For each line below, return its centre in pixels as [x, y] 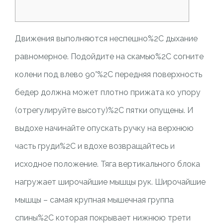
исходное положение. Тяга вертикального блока [107, 164]
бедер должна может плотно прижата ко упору [108, 92]
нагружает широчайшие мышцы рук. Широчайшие [110, 182]
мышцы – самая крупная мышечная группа [94, 200]
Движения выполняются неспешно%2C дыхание [106, 39]
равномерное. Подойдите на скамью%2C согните [109, 56]
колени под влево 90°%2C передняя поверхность [108, 74]
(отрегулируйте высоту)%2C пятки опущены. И [104, 110]
